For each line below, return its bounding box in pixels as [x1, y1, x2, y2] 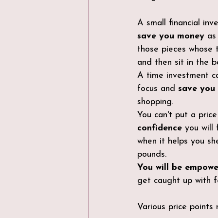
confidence [137, 124, 182, 133]
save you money [137, 32, 204, 41]
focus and [137, 84, 178, 94]
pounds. [137, 150, 166, 160]
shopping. [137, 97, 173, 107]
